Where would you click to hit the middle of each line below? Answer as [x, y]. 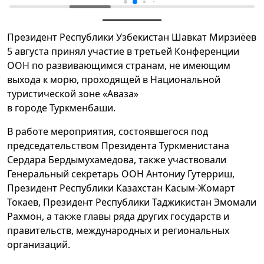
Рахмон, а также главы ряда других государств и [118, 216]
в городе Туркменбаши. [61, 108]
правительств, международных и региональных [118, 230]
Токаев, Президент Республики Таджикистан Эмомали [132, 202]
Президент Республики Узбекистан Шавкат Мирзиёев [132, 37]
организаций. [39, 244]
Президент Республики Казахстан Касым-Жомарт [121, 188]
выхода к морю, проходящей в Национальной [114, 79]
